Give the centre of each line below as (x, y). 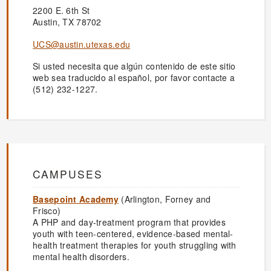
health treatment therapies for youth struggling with (135, 245)
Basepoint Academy (76, 199)
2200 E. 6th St (61, 11)
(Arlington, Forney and (165, 199)
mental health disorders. (81, 257)
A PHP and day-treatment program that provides (129, 222)
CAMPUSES (68, 174)
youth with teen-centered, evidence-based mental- (133, 234)
